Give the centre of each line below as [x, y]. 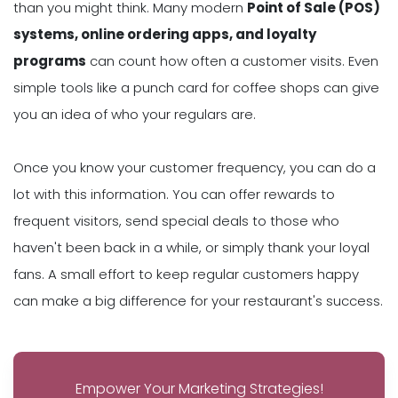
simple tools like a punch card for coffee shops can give [196, 87]
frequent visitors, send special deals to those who [176, 220]
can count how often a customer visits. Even [232, 60]
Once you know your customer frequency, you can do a [195, 167]
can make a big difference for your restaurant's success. [198, 300]
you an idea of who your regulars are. [135, 114]
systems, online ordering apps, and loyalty [165, 34]
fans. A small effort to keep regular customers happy [186, 274]
